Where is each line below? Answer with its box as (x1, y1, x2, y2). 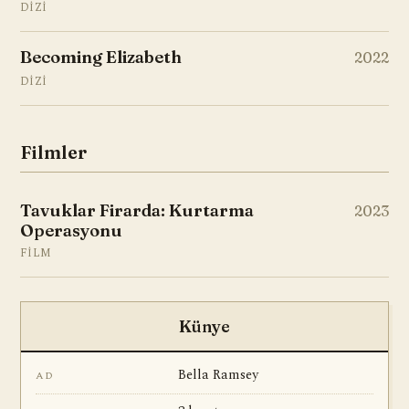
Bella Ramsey (178, 365, 258, 385)
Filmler (20, 141, 87, 163)
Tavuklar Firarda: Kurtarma (20, 200, 254, 221)
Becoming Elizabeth (20, 47, 182, 68)
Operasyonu (20, 220, 122, 241)
